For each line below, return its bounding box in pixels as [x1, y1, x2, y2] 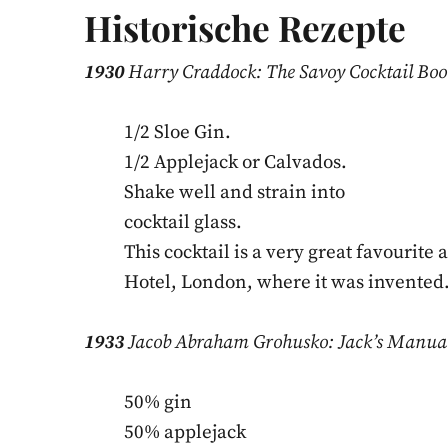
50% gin [124, 390, 192, 414]
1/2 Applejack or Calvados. [124, 150, 347, 174]
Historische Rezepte [84, 3, 406, 51]
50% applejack [124, 420, 246, 444]
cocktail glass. [124, 210, 242, 234]
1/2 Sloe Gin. [124, 120, 231, 144]
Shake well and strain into [124, 180, 345, 204]
